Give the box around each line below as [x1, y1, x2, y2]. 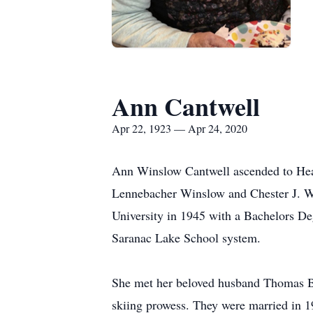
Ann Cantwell [112, 88, 260, 124]
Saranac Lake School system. [112, 229, 261, 246]
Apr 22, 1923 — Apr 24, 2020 [112, 121, 247, 136]
